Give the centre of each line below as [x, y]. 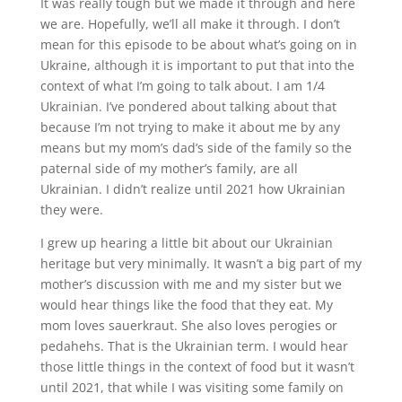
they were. [71, 210]
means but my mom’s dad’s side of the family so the [196, 148]
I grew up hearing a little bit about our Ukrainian [186, 243]
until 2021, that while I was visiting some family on [192, 388]
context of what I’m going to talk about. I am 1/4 [182, 86]
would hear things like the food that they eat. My [186, 305]
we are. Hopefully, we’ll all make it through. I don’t [190, 24]
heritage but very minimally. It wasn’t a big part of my [201, 264]
